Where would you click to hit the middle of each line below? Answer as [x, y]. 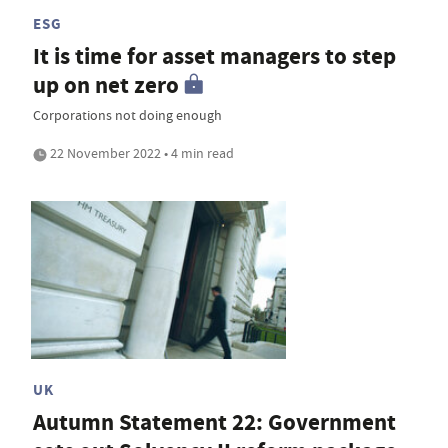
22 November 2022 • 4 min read [140, 153]
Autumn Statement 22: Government [214, 422]
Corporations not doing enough [127, 115]
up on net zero [106, 86]
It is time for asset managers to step [214, 57]
